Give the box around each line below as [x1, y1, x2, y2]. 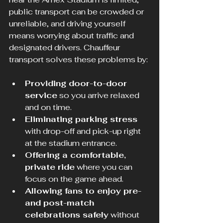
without [109, 210, 141, 221]
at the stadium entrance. [25, 138, 117, 149]
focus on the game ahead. [25, 174, 123, 185]
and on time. [25, 102, 72, 113]
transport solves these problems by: [9, 54, 148, 65]
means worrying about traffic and [9, 30, 136, 41]
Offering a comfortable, [25, 150, 128, 161]
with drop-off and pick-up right [25, 126, 143, 137]
